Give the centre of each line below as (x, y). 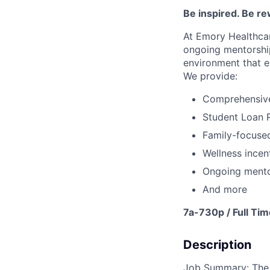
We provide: (210, 76)
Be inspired (210, 14)
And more (225, 190)
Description (217, 245)
